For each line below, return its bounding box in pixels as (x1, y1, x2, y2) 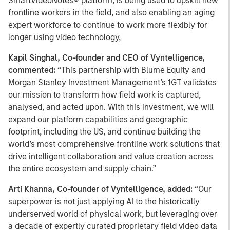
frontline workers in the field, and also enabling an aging (8, 8, 215, 17)
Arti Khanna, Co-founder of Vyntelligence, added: (8, 184, 195, 194)
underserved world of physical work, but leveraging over (8, 209, 217, 219)
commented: (8, 65, 57, 75)
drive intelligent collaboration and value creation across (8, 151, 213, 161)
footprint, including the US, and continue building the (8, 127, 201, 137)
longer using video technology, (8, 32, 121, 42)
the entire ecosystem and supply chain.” (8, 164, 156, 174)
